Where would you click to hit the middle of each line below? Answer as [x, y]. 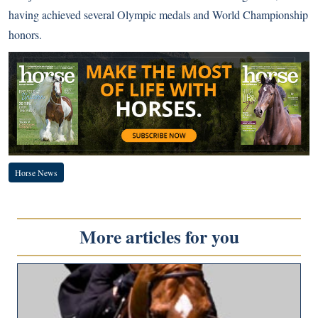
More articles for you [159, 236]
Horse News [36, 172]
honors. [25, 34]
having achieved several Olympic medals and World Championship [158, 15]
